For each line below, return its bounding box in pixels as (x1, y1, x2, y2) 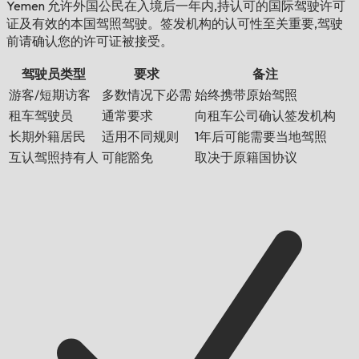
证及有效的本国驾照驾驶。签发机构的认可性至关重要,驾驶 (6, 15, 343, 32)
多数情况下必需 (102, 87, 192, 103)
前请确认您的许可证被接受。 (6, 33, 173, 50)
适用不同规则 (102, 128, 179, 145)
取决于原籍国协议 (195, 149, 297, 166)
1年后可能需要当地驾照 (195, 128, 327, 145)
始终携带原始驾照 (195, 87, 297, 103)
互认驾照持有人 (9, 149, 99, 166)
